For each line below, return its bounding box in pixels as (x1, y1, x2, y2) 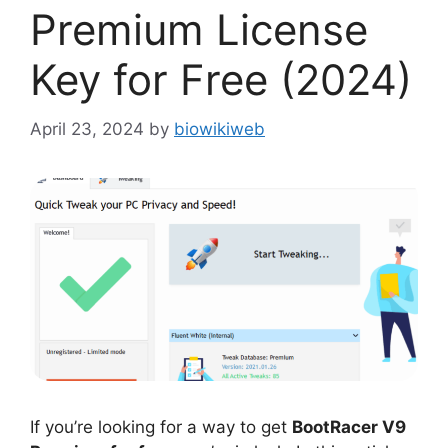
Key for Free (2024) (30, 54, 412, 105)
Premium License (30, 4, 368, 55)
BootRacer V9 (292, 417, 406, 438)
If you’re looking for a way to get (30, 417, 292, 438)
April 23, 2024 (30, 118, 144, 139)
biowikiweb (174, 118, 265, 139)
